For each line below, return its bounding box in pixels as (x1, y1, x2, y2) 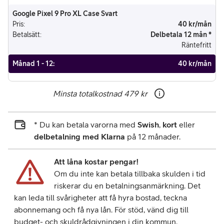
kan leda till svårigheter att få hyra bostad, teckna (14, 193, 187, 202)
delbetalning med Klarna (34, 132, 125, 141)
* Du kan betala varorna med (34, 120, 137, 129)
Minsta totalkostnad (52, 89, 122, 98)
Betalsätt (12, 30, 40, 38)
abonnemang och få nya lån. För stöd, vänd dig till (14, 205, 188, 214)
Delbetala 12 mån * (150, 30, 211, 38)
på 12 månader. (125, 132, 180, 141)
